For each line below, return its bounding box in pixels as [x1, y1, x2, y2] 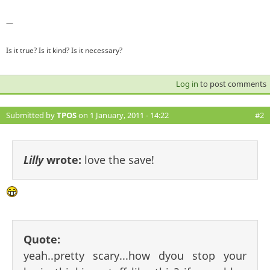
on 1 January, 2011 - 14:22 [77, 109, 169, 121]
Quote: [24, 231, 60, 246]
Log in [175, 78, 198, 89]
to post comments [198, 78, 266, 89]
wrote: [43, 152, 84, 167]
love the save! [84, 152, 154, 167]
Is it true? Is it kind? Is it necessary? [6, 45, 122, 55]
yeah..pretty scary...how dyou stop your [24, 248, 246, 263]
